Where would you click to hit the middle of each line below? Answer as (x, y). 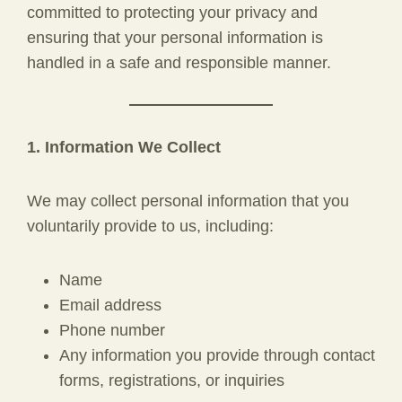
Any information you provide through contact (217, 355)
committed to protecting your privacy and (172, 13)
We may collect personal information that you (188, 201)
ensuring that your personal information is (175, 38)
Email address (110, 305)
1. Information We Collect (124, 147)
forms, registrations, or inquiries (172, 380)
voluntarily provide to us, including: (150, 226)
